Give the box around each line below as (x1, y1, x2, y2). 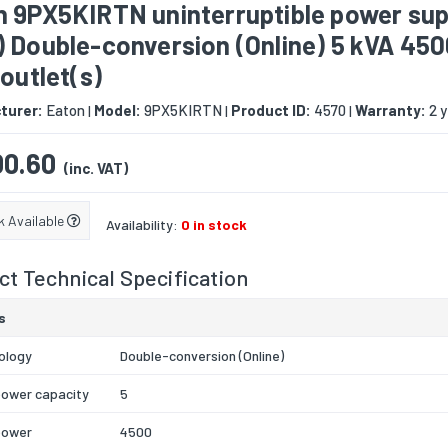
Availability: (106, 216, 181, 234)
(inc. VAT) (64, 159, 128, 178)
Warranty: (355, 101, 426, 120)
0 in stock (181, 216, 247, 234)
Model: (94, 101, 141, 120)
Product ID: (231, 101, 311, 120)
